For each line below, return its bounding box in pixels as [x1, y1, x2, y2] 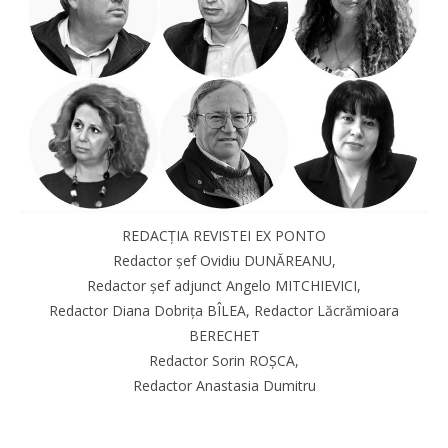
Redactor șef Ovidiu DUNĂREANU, [112, 251, 336, 270]
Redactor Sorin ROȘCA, [149, 351, 299, 370]
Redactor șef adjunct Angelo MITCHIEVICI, [87, 276, 361, 295]
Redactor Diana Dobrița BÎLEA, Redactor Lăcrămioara [49, 301, 399, 320]
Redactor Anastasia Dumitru [132, 376, 316, 395]
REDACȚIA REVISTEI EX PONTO [122, 226, 326, 245]
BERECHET [188, 326, 260, 345]
